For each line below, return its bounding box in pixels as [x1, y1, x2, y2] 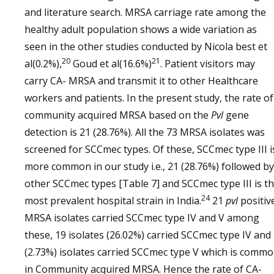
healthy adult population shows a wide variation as [24, 23, 257, 36]
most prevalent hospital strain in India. [24, 194, 201, 207]
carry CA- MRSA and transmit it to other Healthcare [24, 74, 258, 87]
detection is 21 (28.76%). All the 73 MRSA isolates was [24, 125, 265, 139]
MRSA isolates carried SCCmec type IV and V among [24, 211, 259, 224]
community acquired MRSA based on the [24, 108, 211, 122]
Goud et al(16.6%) [70, 57, 152, 70]
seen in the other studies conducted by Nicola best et [24, 40, 267, 53]
